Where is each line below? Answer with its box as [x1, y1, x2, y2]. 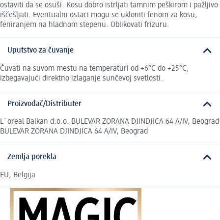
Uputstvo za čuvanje [7, 47, 74, 55]
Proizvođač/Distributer [7, 100, 82, 108]
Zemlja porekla [7, 153, 56, 162]
